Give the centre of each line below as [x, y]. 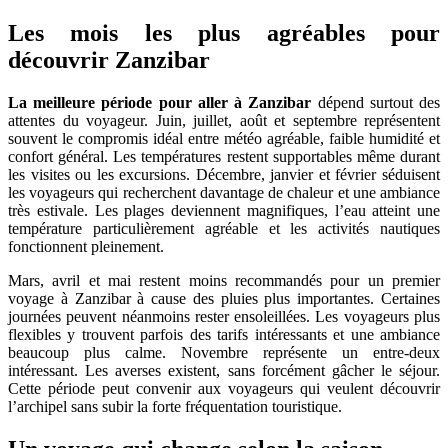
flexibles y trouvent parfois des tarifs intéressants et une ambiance [224, 334]
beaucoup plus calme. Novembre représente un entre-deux [224, 352]
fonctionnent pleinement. [86, 246]
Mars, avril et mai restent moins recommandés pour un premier [224, 280]
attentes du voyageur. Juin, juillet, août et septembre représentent [224, 120]
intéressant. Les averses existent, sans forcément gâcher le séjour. [224, 370]
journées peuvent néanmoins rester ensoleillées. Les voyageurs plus [224, 316]
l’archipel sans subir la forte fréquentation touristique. [175, 406]
